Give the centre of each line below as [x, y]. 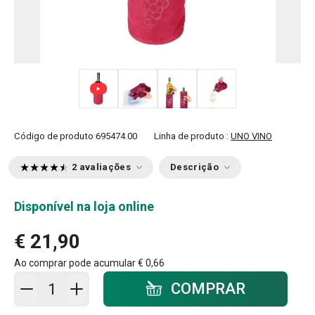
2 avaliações [101, 167]
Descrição [194, 167]
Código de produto [54, 136]
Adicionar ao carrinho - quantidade [119, 280]
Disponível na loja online [84, 206]
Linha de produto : [192, 136]
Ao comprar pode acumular [76, 263]
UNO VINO [251, 136]
